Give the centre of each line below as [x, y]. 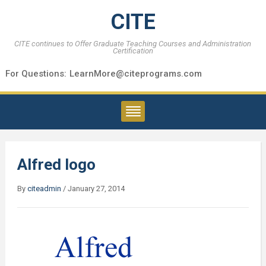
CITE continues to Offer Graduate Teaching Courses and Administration [133, 44]
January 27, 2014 [96, 189]
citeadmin [44, 189]
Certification [133, 51]
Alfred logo [56, 164]
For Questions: [36, 74]
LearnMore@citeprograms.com [135, 74]
